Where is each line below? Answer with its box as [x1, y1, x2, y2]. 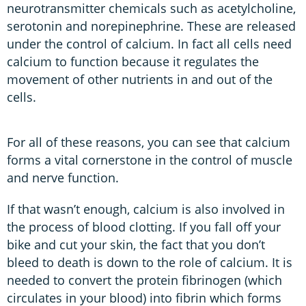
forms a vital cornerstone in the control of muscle [7, 152, 292, 169]
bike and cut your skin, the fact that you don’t [7, 236, 265, 253]
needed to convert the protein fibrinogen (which [7, 272, 282, 289]
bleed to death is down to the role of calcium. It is [7, 254, 292, 271]
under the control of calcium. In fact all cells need [7, 36, 292, 53]
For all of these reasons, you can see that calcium [7, 134, 290, 151]
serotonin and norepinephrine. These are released [7, 18, 296, 35]
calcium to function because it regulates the [7, 53, 259, 70]
